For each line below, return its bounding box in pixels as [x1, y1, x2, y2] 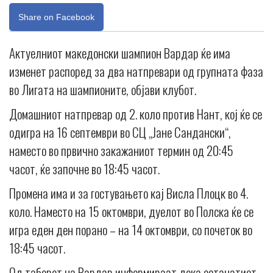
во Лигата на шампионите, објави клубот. [9, 79, 196, 99]
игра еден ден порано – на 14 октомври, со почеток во [9, 219, 252, 239]
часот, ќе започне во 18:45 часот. [9, 158, 160, 178]
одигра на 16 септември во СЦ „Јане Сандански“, [9, 122, 231, 141]
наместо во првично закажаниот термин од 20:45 [9, 140, 233, 160]
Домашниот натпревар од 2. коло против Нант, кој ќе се [9, 104, 262, 123]
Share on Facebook [18, 12, 94, 22]
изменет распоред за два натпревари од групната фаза [9, 61, 263, 80]
